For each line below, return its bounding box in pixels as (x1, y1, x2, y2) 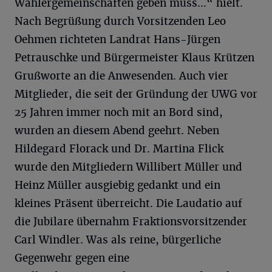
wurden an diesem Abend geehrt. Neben (15, 124, 219, 138)
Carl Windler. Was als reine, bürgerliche (15, 233, 221, 247)
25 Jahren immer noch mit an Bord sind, (15, 106, 223, 120)
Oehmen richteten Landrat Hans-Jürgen (15, 33, 220, 47)
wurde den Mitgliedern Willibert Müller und (15, 160, 242, 174)
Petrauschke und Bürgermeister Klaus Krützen (15, 51, 254, 65)
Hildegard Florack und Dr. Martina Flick (15, 142, 223, 156)
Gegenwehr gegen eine (15, 251, 129, 265)
